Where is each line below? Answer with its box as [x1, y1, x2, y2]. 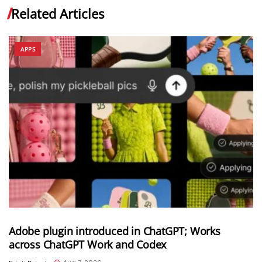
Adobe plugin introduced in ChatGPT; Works [9, 223, 220, 238]
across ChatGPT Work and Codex [9, 237, 167, 251]
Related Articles [11, 5, 104, 23]
